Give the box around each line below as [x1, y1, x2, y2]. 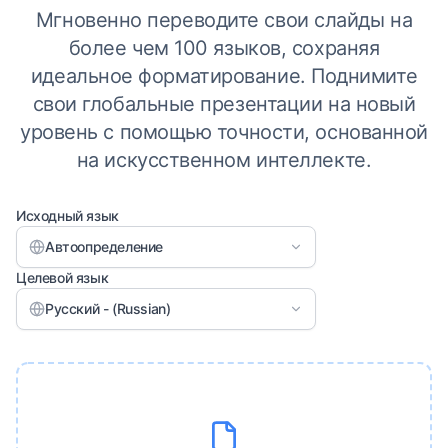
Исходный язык [16, 207, 119, 224]
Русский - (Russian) [45, 300, 171, 317]
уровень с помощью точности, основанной [20, 120, 428, 144]
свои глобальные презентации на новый [32, 92, 416, 116]
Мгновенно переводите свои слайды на [35, 8, 413, 32]
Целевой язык [16, 269, 109, 286]
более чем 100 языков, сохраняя [68, 36, 380, 60]
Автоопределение [45, 238, 163, 255]
